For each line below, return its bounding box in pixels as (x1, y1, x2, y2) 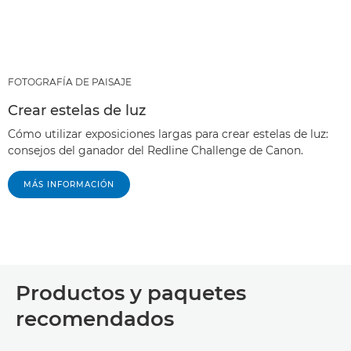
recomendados (16, 306, 174, 332)
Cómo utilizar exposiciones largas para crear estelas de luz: (8, 127, 328, 142)
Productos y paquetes (16, 280, 246, 306)
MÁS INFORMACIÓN (24, 179, 114, 190)
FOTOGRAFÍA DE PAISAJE (8, 76, 132, 89)
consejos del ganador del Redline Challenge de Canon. (8, 143, 303, 158)
